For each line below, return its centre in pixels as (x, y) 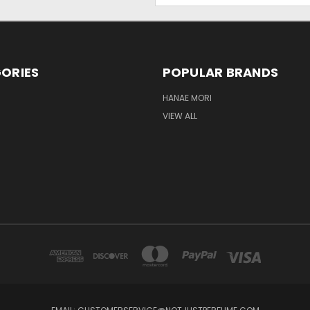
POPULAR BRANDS (220, 72)
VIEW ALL (180, 116)
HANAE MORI (187, 98)
